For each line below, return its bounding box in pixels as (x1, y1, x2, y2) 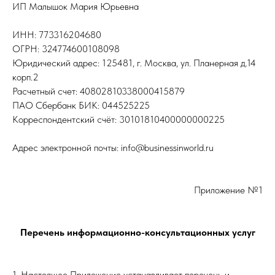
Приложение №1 (194, 184, 263, 196)
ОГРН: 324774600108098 (12, 43, 120, 55)
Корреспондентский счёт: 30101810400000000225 (12, 114, 225, 125)
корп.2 (12, 71, 39, 83)
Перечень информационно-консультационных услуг (20, 227, 255, 238)
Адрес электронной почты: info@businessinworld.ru (12, 142, 214, 153)
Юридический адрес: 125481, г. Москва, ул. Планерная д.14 (12, 57, 256, 69)
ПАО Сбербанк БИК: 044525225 (12, 99, 150, 111)
